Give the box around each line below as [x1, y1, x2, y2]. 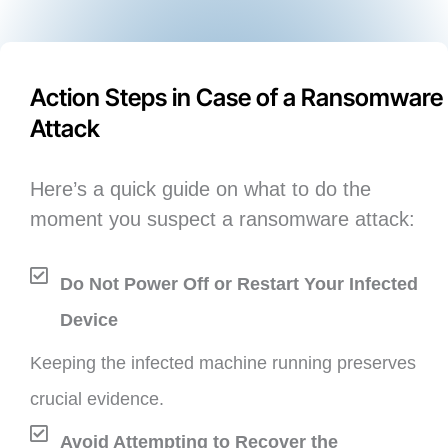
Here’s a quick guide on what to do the [30, 178, 371, 201]
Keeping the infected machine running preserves [30, 353, 416, 374]
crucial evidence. [30, 389, 164, 410]
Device [60, 310, 118, 331]
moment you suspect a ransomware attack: [30, 208, 415, 231]
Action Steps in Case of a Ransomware [30, 83, 443, 113]
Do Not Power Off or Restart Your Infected [60, 274, 418, 295]
